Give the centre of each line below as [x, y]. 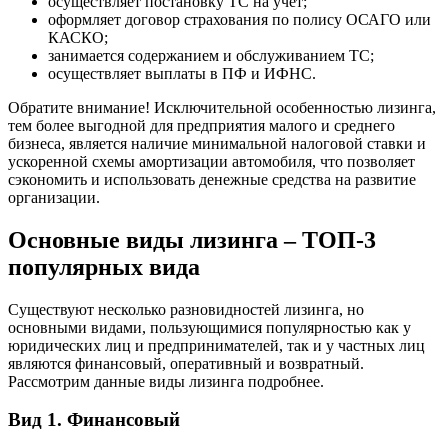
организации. [54, 197]
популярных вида [104, 266]
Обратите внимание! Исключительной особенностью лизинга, [222, 107]
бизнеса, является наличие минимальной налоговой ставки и [217, 143]
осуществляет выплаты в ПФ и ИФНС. [182, 73]
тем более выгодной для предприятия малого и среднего [201, 125]
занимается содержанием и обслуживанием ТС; [211, 55]
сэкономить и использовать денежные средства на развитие [212, 179]
